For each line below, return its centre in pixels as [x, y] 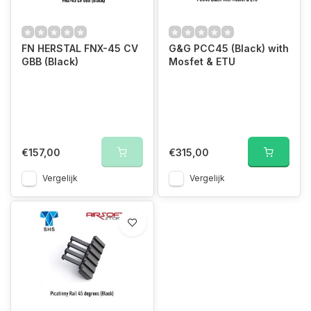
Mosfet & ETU [202, 61]
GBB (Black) [50, 61]
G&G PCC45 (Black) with [228, 48]
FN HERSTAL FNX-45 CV [80, 48]
